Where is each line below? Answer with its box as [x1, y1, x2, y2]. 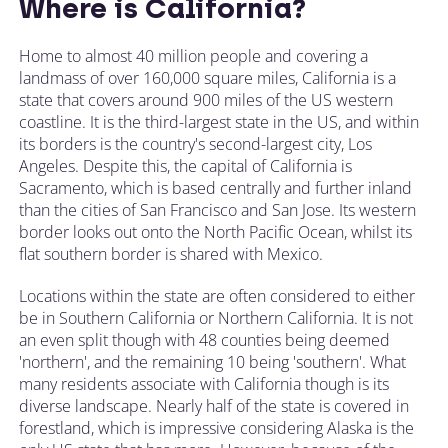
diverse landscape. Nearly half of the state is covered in [19, 394, 409, 417]
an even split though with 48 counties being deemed [19, 328, 390, 351]
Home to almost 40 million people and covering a [19, 44, 368, 67]
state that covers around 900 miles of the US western [19, 88, 393, 111]
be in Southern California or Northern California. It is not [19, 306, 413, 329]
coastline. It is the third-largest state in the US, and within [19, 110, 419, 133]
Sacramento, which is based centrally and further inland [19, 176, 412, 199]
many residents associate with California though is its [19, 372, 389, 395]
